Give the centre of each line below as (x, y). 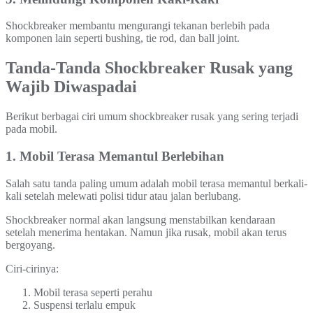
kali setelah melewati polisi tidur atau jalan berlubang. (123, 196)
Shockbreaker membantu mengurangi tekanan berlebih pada (138, 26)
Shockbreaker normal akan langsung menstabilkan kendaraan (140, 219)
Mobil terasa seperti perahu (93, 292)
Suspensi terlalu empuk (85, 305)
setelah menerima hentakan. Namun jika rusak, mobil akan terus (146, 232)
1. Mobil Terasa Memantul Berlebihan (115, 156)
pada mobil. (31, 129)
